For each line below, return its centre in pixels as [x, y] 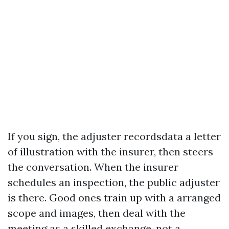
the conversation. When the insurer [93, 167]
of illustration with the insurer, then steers [110, 152]
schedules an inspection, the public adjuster [114, 182]
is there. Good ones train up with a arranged [114, 198]
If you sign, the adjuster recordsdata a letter [114, 136]
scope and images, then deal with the [97, 213]
